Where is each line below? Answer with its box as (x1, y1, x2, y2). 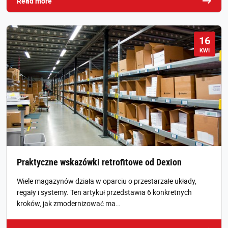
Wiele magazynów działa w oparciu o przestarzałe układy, (17, 176, 196, 186)
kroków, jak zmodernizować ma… (17, 198, 120, 209)
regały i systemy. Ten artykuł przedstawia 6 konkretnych (17, 187, 192, 197)
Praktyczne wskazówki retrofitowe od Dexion (17, 156, 182, 168)
